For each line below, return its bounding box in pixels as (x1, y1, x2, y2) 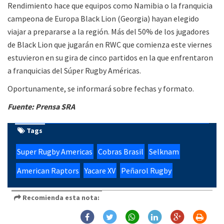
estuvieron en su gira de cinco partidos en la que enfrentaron (7, 52, 213, 63)
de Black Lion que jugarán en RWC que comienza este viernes (7, 39, 212, 50)
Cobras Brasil (98, 146, 143, 157)
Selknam (149, 146, 179, 157)
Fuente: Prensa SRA (7, 101, 75, 112)
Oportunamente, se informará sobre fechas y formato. (7, 83, 194, 94)
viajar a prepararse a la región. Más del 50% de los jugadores (7, 26, 209, 37)
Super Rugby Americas (17, 146, 92, 157)
